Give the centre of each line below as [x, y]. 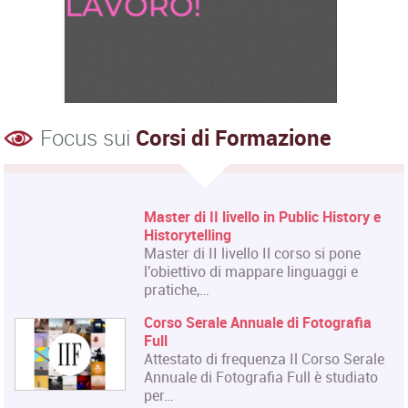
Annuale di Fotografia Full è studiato [261, 377]
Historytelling [188, 235]
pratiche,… [177, 289]
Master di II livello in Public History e [263, 216]
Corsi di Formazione [234, 137]
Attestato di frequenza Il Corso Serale [265, 358]
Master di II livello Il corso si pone [253, 253]
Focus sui [88, 137]
